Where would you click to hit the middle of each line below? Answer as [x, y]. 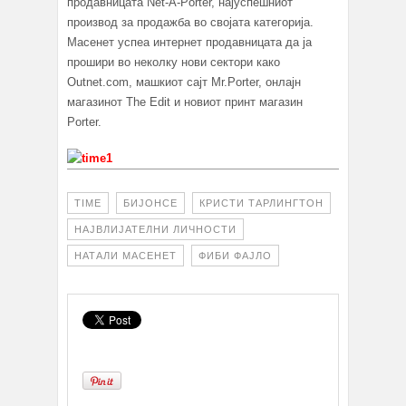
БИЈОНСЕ [150, 203]
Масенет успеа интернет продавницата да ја [189, 43]
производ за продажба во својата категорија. [190, 23]
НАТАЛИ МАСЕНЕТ [126, 256]
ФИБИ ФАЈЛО [235, 256]
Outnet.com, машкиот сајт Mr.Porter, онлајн [184, 82]
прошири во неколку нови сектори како [174, 63]
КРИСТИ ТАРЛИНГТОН [261, 203]
